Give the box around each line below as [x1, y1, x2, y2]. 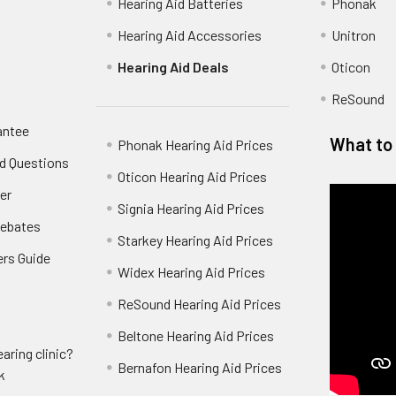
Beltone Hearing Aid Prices [118, 326, 275, 344]
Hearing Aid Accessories [118, 26, 263, 43]
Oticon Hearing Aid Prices [118, 167, 268, 185]
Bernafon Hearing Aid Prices [118, 358, 283, 376]
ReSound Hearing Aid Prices [118, 294, 282, 312]
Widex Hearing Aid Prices [118, 263, 266, 280]
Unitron [331, 26, 376, 43]
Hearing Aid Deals [118, 57, 230, 75]
